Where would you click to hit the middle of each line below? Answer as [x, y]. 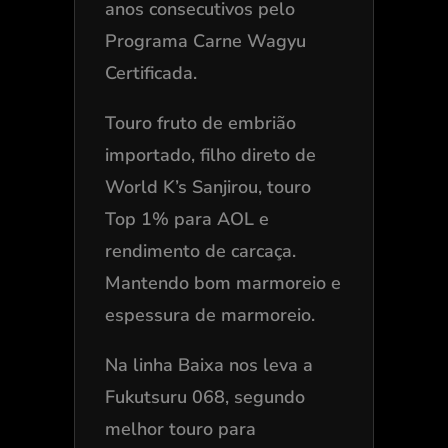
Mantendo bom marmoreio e [222, 283]
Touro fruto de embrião [200, 123]
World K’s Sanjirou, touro [207, 187]
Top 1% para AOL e [186, 219]
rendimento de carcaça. [200, 251]
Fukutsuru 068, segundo [204, 397]
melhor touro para [180, 429]
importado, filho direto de [210, 155]
